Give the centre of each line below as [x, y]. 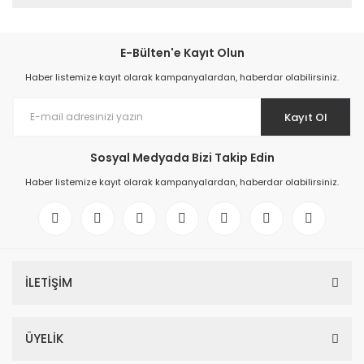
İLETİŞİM [49, 282]
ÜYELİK [44, 338]
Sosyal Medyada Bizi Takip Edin [182, 158]
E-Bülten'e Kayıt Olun [182, 53]
